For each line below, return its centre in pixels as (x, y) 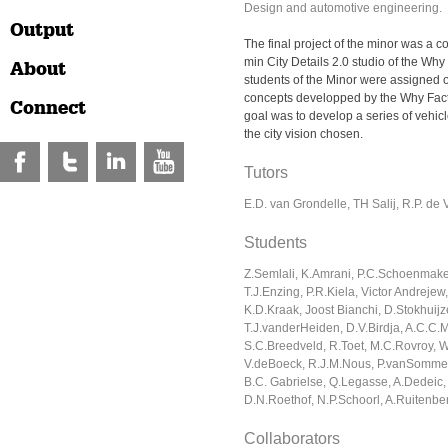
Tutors (266, 172)
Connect (48, 108)
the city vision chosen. (303, 134)
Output (42, 30)
